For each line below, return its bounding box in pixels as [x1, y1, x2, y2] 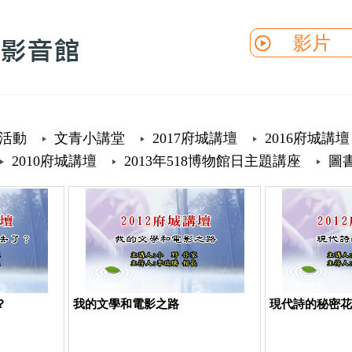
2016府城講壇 [265, 130, 350, 146]
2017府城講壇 [152, 130, 237, 146]
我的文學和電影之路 [73, 298, 180, 310]
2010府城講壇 [12, 153, 97, 169]
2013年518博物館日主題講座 [124, 153, 301, 169]
